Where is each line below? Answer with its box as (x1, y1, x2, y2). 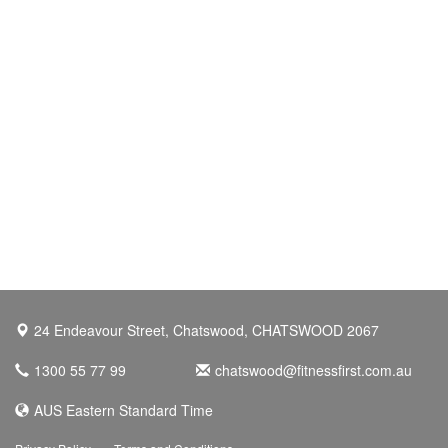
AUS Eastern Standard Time (34, 400, 213, 420)
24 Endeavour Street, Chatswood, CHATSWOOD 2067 (34, 320, 379, 340)
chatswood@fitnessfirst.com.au (215, 360, 412, 380)
